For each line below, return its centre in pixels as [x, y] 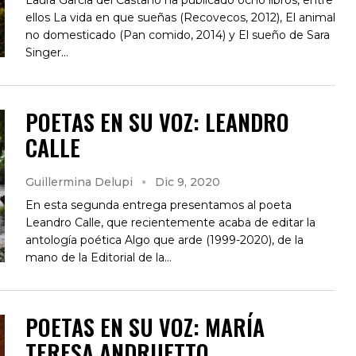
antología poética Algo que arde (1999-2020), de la [164, 240]
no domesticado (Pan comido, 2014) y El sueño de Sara [178, 35]
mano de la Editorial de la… [99, 257]
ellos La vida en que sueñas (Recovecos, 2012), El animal [180, 17]
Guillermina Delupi [81, 182]
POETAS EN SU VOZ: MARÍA [145, 327]
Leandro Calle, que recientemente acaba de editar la [170, 222]
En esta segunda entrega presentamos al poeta [159, 205]
